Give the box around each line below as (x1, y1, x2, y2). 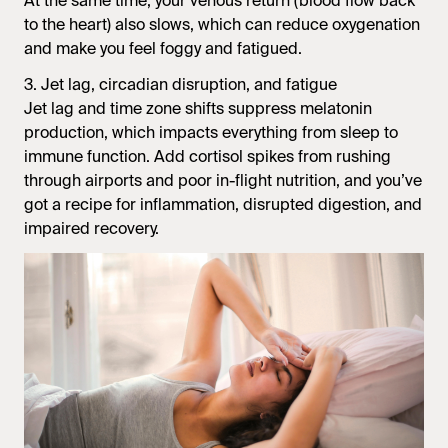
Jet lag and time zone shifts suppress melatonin (24, 98, 372, 119)
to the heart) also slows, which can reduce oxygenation (24, 14, 420, 35)
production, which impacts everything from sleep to (24, 122, 398, 143)
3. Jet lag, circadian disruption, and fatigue (24, 74, 337, 95)
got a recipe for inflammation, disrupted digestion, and (24, 194, 422, 215)
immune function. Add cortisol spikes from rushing (24, 146, 391, 167)
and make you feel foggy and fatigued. (24, 38, 302, 59)
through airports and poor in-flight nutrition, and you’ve (24, 170, 422, 191)
